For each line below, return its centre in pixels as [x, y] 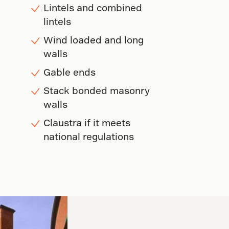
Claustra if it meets [87, 122]
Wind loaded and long [93, 39]
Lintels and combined [93, 7]
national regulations [88, 136]
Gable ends [69, 72]
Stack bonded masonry [96, 90]
